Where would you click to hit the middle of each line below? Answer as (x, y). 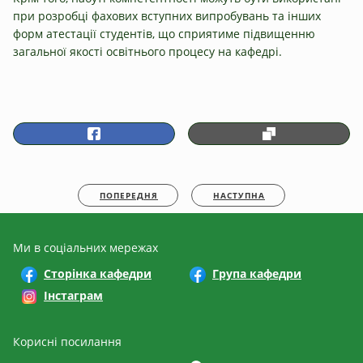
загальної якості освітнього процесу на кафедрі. (147, 51)
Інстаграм (73, 295)
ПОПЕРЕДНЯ (129, 195)
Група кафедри (257, 273)
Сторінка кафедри (98, 273)
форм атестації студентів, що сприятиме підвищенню (164, 33)
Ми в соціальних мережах (85, 247)
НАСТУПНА (239, 195)
